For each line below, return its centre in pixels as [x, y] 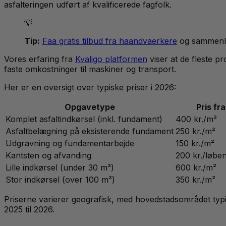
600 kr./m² [196, 168]
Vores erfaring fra [40, 59]
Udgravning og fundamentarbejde [70, 144]
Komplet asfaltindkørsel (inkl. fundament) [84, 119]
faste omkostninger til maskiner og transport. [90, 69]
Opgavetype [90, 107]
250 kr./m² [195, 131]
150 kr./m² [195, 144]
